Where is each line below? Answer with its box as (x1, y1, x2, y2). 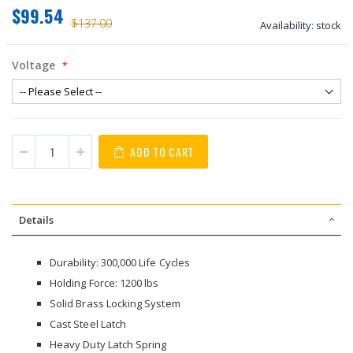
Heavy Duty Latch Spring (50, 337, 167, 351)
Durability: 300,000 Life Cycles (50, 255, 191, 269)
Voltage (12, 58, 55, 72)
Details (19, 213, 54, 227)
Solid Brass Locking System (50, 296, 180, 310)
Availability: (260, 18, 314, 32)
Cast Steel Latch (50, 317, 127, 331)
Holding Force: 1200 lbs (50, 276, 159, 290)
